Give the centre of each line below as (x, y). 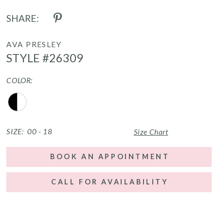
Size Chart (151, 132)
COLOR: (19, 80)
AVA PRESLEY (34, 44)
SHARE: (23, 18)
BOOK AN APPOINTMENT (110, 157)
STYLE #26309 (45, 57)
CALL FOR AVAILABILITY (110, 182)
